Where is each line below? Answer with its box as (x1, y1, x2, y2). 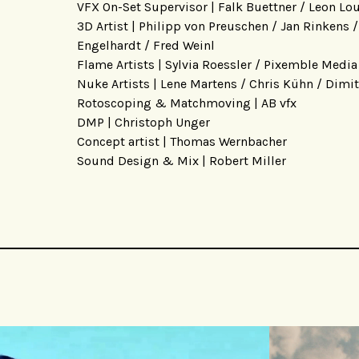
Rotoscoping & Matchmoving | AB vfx (77, 95, 296, 111)
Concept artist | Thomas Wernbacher (77, 133, 287, 149)
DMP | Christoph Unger (77, 114, 210, 130)
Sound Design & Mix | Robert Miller (77, 152, 286, 168)
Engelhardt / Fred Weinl (77, 37, 215, 53)
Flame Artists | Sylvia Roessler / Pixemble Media (77, 56, 357, 72)
